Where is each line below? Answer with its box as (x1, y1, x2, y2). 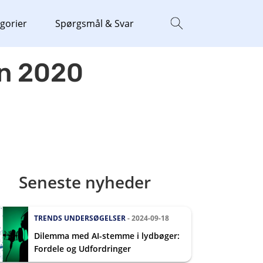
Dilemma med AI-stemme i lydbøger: (34, 230, 180, 241)
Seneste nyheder (19, 171, 151, 193)
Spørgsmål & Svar (55, 16, 134, 30)
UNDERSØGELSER (64, 213, 126, 223)
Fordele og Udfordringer (34, 243, 131, 254)
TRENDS (34, 213, 62, 223)
